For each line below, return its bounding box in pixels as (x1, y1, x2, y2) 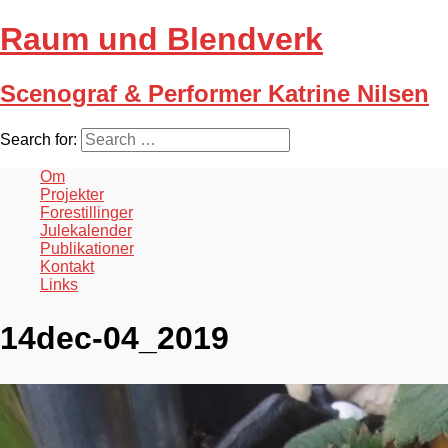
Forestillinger (40, 203, 133, 221)
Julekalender (40, 221, 132, 239)
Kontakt (40, 257, 94, 275)
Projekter (40, 185, 104, 203)
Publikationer (40, 239, 134, 257)
